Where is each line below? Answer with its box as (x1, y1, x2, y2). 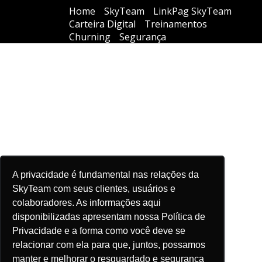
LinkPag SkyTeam (153, 4, 232, 18)
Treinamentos (144, 17, 207, 30)
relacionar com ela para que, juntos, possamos (12, 239, 206, 250)
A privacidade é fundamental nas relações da (12, 169, 199, 180)
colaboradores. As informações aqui (12, 197, 161, 208)
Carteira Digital (69, 17, 136, 30)
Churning (69, 30, 111, 43)
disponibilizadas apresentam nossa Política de (12, 211, 206, 222)
